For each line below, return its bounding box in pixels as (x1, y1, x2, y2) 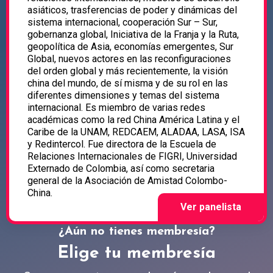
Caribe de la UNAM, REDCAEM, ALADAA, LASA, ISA (27, 126, 245, 138)
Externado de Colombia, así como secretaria (27, 163, 214, 175)
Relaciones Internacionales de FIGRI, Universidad (27, 151, 237, 163)
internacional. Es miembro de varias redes (27, 102, 205, 114)
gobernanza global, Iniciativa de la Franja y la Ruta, (27, 29, 239, 41)
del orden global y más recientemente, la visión (27, 65, 228, 77)
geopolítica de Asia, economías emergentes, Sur (27, 41, 233, 53)
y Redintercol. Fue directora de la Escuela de (27, 138, 216, 151)
